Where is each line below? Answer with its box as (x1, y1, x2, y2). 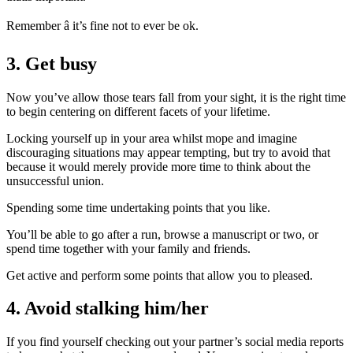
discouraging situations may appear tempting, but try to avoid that (6, 145, 330, 159)
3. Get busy (6, 53, 97, 74)
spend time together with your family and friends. (6, 241, 251, 255)
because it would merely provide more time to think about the (6, 159, 310, 173)
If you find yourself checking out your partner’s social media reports (6, 335, 344, 349)
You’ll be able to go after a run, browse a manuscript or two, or (6, 227, 318, 241)
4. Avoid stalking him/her (6, 298, 209, 319)
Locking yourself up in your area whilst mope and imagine (6, 131, 297, 145)
